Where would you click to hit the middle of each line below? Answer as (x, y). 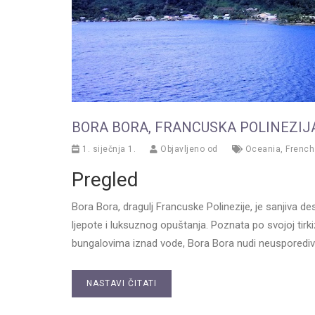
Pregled (105, 179)
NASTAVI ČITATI (122, 283)
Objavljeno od (188, 149)
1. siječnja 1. (108, 149)
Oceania (263, 149)
